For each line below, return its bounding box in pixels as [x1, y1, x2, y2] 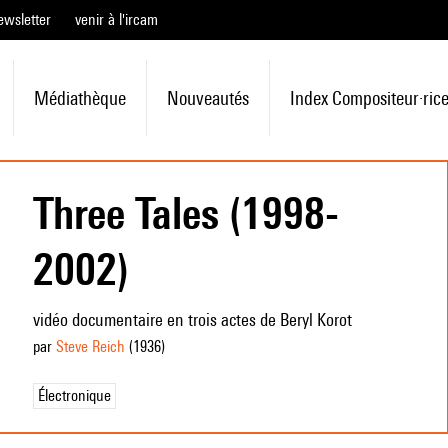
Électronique [37, 386, 111, 405]
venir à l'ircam [75, 10, 158, 29]
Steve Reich [55, 337, 125, 356]
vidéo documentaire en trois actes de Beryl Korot [32, 309, 352, 330]
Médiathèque [33, 87, 126, 109]
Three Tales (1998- [32, 187, 339, 239]
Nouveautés [166, 87, 249, 109]
